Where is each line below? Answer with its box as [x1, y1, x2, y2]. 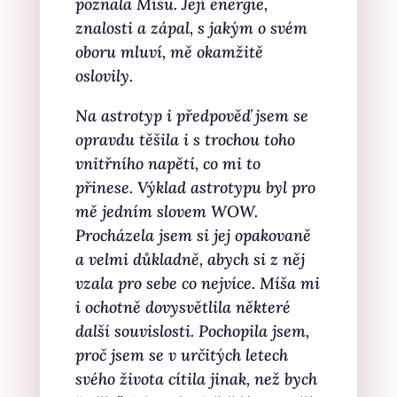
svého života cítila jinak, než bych [74, 369, 317, 389]
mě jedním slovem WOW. [74, 201, 258, 222]
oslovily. [74, 66, 137, 86]
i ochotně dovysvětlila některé [74, 297, 291, 317]
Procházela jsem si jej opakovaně [74, 225, 311, 245]
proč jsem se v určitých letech [74, 345, 288, 365]
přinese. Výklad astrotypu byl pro [74, 177, 315, 198]
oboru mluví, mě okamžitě [74, 42, 263, 62]
